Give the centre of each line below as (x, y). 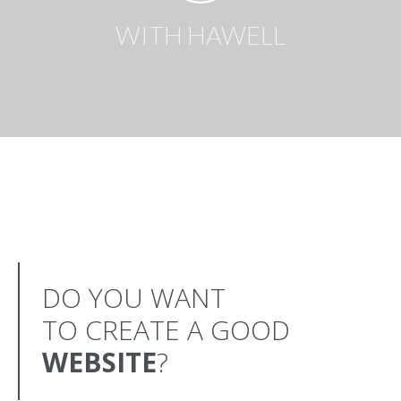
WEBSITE (99, 363)
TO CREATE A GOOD (166, 330)
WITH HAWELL (200, 35)
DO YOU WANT (134, 298)
